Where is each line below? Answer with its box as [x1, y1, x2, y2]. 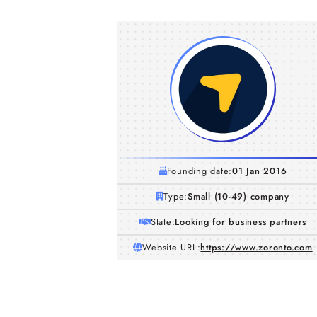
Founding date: [166, 164, 233, 178]
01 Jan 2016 [232, 164, 287, 178]
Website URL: [142, 241, 201, 254]
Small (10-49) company [188, 190, 289, 203]
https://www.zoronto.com [200, 241, 313, 254]
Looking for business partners [175, 215, 307, 229]
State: [150, 215, 175, 229]
